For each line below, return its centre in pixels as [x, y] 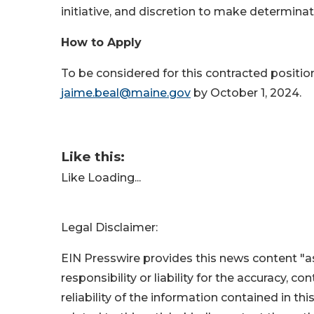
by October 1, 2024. [246, 93]
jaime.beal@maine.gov [126, 93]
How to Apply [101, 42]
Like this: [93, 157]
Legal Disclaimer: [109, 227]
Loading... [114, 178]
